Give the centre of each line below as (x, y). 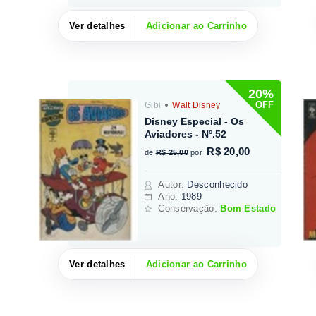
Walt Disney (195, 105)
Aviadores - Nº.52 (186, 134)
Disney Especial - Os (195, 121)
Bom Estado (248, 208)
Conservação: (189, 208)
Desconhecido (218, 184)
